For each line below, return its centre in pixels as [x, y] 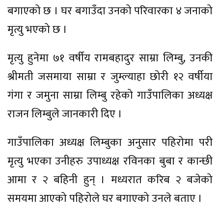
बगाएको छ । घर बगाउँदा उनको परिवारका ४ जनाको [110, 11]
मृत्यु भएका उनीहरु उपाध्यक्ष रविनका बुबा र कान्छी [110, 162]
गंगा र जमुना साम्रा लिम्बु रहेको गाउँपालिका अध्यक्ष [110, 96]
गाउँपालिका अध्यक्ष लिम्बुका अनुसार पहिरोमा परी [110, 143]
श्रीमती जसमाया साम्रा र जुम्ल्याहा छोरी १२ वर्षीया [110, 77]
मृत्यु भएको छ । [37, 30]
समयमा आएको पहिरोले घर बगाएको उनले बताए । [105, 199]
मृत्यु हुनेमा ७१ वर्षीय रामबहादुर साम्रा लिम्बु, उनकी [110, 58]
